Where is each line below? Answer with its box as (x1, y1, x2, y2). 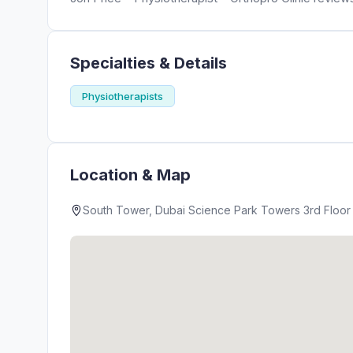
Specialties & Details (70, 54, 227, 72)
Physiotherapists (82, 90, 163, 102)
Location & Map (70, 165, 191, 184)
